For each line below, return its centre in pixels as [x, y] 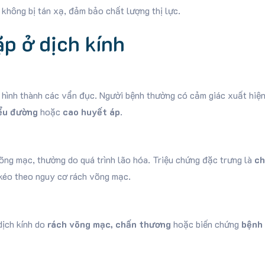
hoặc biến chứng [206, 224]
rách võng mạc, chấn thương [109, 224]
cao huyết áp [91, 112]
